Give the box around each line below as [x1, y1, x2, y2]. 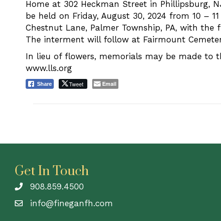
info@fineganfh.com [30, 198, 113, 208]
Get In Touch [15, 163, 89, 180]
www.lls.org [26, 63, 73, 73]
